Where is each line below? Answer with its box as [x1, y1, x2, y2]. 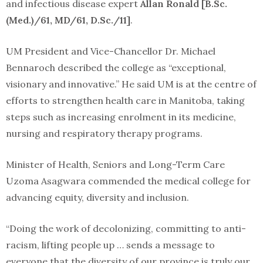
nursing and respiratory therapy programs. [6, 127, 205, 139]
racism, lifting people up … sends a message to [6, 239, 215, 251]
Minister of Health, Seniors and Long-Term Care [6, 159, 225, 170]
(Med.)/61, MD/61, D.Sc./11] [6, 14, 130, 26]
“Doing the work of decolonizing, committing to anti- [6, 222, 246, 234]
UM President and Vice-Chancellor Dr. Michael [6, 45, 215, 57]
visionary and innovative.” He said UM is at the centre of [6, 78, 257, 90]
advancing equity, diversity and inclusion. [6, 191, 189, 203]
